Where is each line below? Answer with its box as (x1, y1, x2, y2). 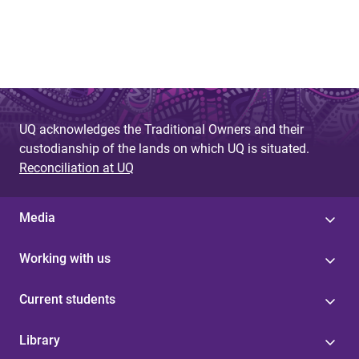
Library (19, 333, 60, 348)
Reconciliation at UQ (19, 160, 134, 175)
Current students (19, 292, 115, 307)
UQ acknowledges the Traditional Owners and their (19, 122, 304, 137)
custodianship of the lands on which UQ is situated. (19, 141, 309, 156)
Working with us (19, 251, 111, 266)
